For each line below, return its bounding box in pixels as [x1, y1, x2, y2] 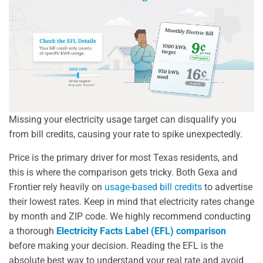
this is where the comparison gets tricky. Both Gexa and [9, 167, 237, 178]
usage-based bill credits [104, 181, 202, 193]
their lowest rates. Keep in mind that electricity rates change [9, 196, 254, 208]
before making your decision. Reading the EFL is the [9, 240, 223, 252]
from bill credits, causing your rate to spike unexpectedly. [9, 129, 242, 140]
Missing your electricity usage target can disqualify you [9, 114, 237, 126]
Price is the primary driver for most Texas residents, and [9, 152, 238, 164]
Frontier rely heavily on [9, 181, 104, 193]
